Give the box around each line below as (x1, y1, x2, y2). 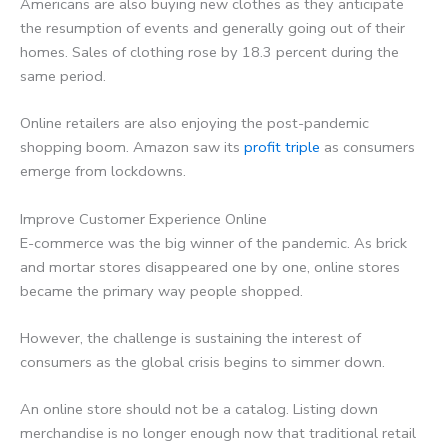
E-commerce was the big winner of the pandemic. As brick (20, 232, 407, 253)
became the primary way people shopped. (20, 280, 303, 301)
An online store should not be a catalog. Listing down (20, 399, 378, 420)
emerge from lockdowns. (20, 161, 186, 182)
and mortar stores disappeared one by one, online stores (20, 256, 400, 277)
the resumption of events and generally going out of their (20, 17, 405, 38)
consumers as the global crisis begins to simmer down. (20, 352, 385, 373)
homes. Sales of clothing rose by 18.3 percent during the (20, 41, 399, 62)
